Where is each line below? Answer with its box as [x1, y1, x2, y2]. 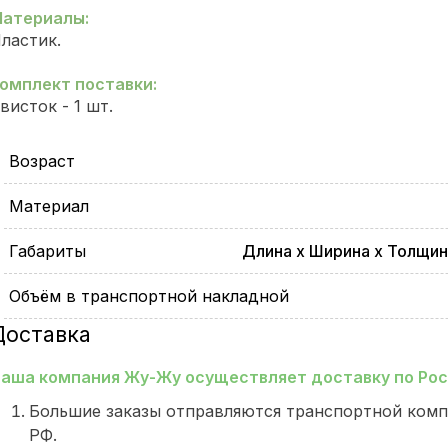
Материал [9, 196, 89, 216]
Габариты [9, 241, 86, 261]
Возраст [9, 151, 75, 171]
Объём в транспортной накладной [9, 286, 289, 306]
